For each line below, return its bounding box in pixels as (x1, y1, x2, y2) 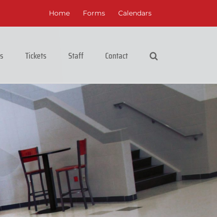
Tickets (25, 49, 46, 62)
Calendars (118, 9, 152, 17)
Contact (105, 49, 128, 62)
